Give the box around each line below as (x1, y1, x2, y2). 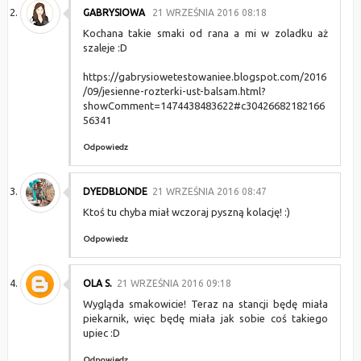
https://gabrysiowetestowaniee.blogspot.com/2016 (82, 71, 326, 82)
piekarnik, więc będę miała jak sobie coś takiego (82, 313, 329, 324)
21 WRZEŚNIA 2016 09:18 (116, 278, 231, 288)
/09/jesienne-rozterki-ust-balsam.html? (82, 85, 266, 97)
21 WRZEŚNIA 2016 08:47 (151, 186, 267, 197)
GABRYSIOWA (82, 7, 147, 18)
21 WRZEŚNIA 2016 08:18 (151, 7, 267, 18)
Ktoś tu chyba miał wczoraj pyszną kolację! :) (82, 206, 290, 218)
